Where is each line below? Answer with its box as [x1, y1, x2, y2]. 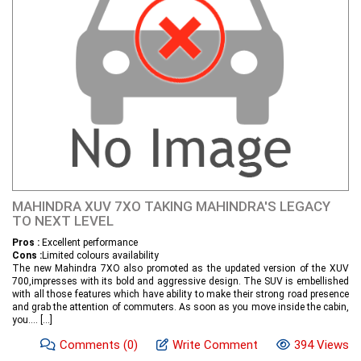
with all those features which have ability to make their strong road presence [12, 288, 349, 301]
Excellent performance [39, 237, 138, 249]
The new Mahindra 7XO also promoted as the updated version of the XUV [12, 263, 349, 275]
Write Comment [172, 338, 258, 353]
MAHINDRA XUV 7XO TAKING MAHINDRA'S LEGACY [12, 198, 330, 215]
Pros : [12, 237, 39, 249]
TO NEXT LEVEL [12, 213, 114, 230]
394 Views [294, 338, 349, 353]
